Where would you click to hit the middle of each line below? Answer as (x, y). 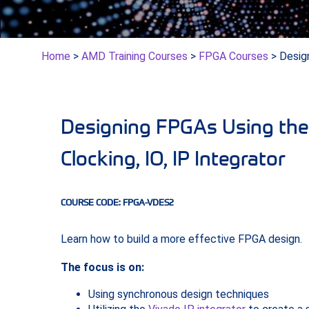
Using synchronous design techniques (178, 294)
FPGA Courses (233, 57)
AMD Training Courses (134, 57)
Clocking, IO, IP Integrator (173, 158)
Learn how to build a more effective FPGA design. (181, 239)
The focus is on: (102, 267)
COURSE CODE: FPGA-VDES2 (117, 202)
